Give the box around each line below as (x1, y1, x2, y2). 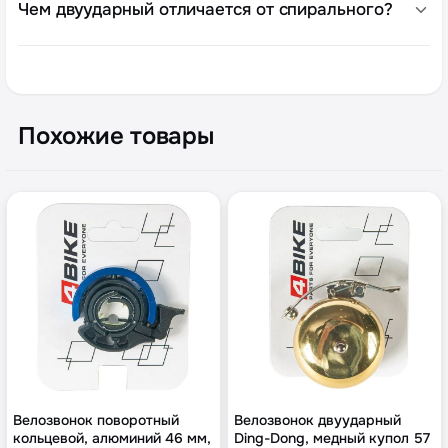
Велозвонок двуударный (234, 411, 401, 430)
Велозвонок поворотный (13, 411, 179, 430)
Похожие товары (18, 121, 214, 152)
